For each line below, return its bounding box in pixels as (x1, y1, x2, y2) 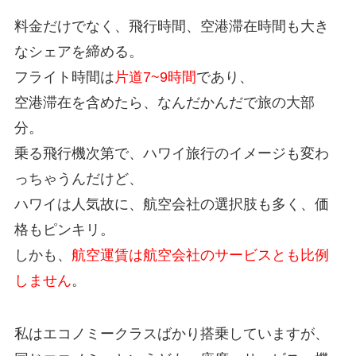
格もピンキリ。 (14, 221, 114, 238)
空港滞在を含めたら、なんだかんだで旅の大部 (14, 94, 315, 110)
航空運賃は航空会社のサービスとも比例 (71, 246, 329, 263)
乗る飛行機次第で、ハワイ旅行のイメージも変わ (14, 145, 329, 161)
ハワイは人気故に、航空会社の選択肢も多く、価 (14, 195, 329, 212)
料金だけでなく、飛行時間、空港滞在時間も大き (14, 17, 329, 34)
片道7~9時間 (114, 68, 196, 85)
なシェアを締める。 (14, 43, 143, 60)
